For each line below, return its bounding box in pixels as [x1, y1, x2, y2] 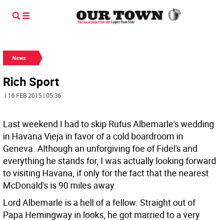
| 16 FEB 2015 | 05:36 [5, 91, 61, 99]
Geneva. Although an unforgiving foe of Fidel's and [3, 142, 197, 154]
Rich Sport [3, 74, 59, 89]
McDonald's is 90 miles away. [3, 179, 116, 191]
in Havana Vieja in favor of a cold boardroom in [3, 130, 183, 142]
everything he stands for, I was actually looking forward [3, 155, 216, 166]
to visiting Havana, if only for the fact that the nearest [3, 167, 209, 179]
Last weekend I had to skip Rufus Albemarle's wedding [3, 118, 214, 130]
